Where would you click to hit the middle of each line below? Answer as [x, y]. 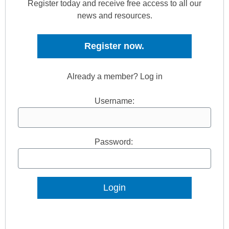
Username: [114, 101]
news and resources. [114, 16]
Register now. [114, 46]
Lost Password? [114, 205]
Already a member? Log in [114, 76]
